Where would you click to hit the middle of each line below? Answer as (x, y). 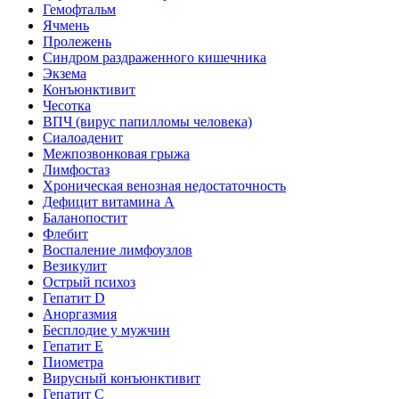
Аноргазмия (80, 314)
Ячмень (66, 25)
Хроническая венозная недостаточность (164, 186)
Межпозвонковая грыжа (116, 154)
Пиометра (73, 362)
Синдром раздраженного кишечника (155, 57)
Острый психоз (89, 282)
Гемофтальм (79, 9)
